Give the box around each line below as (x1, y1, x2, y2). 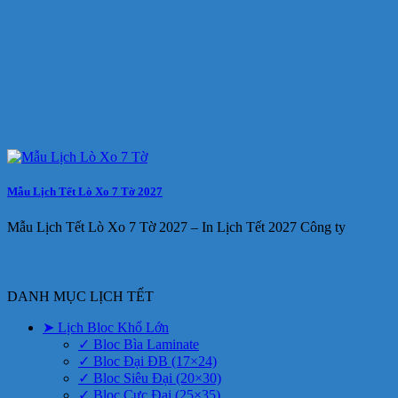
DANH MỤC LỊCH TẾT (7, 289, 154, 305)
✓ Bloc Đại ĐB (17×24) (78, 354, 217, 370)
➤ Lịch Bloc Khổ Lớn (43, 320, 169, 336)
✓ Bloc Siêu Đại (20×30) (78, 370, 221, 386)
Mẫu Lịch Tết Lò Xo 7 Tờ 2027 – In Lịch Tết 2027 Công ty (7, 219, 346, 235)
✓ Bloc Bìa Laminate (78, 337, 199, 353)
